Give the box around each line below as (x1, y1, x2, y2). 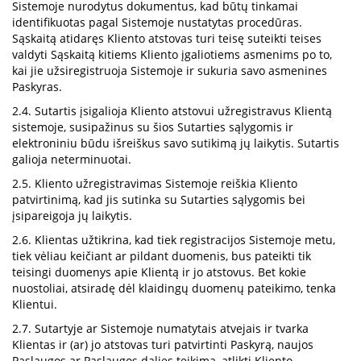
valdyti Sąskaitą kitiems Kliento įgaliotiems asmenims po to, (12, 47, 332, 62)
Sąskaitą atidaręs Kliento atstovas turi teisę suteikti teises (12, 31, 322, 46)
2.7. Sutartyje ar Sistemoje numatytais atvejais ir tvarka (12, 321, 309, 336)
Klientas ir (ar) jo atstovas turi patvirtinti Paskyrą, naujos (12, 337, 313, 352)
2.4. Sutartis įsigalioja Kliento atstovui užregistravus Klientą (12, 103, 332, 118)
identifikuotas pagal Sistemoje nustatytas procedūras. (12, 15, 302, 30)
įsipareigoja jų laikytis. (12, 208, 132, 223)
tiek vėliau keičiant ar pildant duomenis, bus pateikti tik (12, 248, 311, 263)
